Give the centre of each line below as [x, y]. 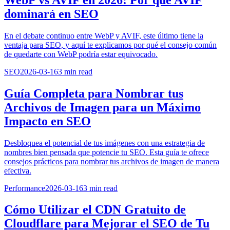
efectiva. [18, 170]
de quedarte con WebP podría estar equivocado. [81, 54]
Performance [25, 188]
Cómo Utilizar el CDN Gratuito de [95, 210]
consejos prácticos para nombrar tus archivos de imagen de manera [112, 161]
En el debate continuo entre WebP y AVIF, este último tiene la [104, 35]
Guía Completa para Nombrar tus [94, 93]
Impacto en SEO [47, 121]
